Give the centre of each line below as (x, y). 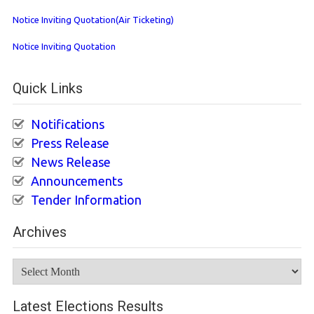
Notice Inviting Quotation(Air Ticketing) (93, 19)
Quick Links (48, 89)
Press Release (70, 143)
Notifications (68, 124)
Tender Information (86, 200)
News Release (71, 162)
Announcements (77, 181)
